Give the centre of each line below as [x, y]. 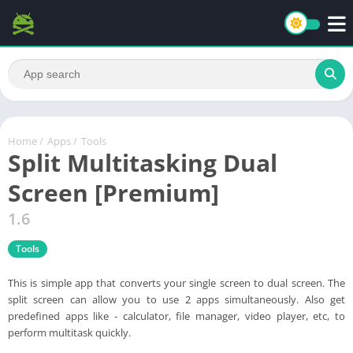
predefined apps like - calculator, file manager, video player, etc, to [176, 316]
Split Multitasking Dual [143, 162]
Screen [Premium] [113, 192]
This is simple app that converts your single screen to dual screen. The [176, 282]
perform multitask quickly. [69, 332]
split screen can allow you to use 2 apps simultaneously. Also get [176, 299]
